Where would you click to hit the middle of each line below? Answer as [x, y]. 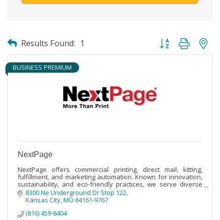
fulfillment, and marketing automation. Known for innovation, [110, 177]
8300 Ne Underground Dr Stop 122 [76, 192]
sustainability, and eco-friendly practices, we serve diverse [110, 184]
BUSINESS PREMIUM [42, 67]
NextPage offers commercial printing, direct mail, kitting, [110, 169]
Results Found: [48, 43]
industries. [33, 191]
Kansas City [43, 200]
